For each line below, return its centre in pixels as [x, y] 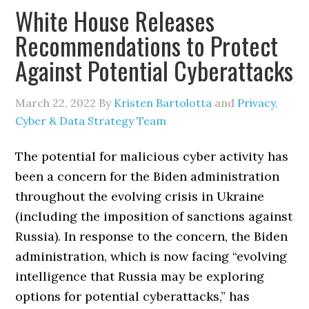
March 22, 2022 [56, 103]
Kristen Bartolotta [163, 103]
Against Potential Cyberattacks [154, 70]
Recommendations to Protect [147, 45]
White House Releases [115, 20]
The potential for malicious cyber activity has [152, 156]
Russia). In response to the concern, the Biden [152, 236]
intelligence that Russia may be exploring [140, 276]
